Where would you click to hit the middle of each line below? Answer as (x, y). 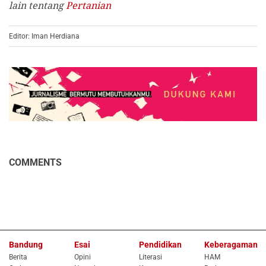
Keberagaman (231, 244)
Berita (18, 257)
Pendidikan (160, 244)
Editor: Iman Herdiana (44, 36)
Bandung (26, 244)
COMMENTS (35, 162)
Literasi (151, 257)
